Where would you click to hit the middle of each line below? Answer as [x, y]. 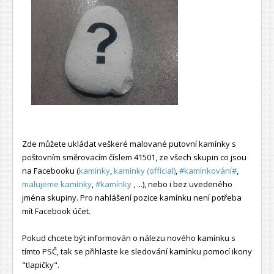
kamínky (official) [145, 170]
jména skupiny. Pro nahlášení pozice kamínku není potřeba [132, 197]
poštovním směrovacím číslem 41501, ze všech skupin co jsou [134, 157]
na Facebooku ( [50, 170]
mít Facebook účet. [56, 211]
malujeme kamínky [57, 184]
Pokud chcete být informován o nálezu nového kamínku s [129, 238]
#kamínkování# [208, 170]
